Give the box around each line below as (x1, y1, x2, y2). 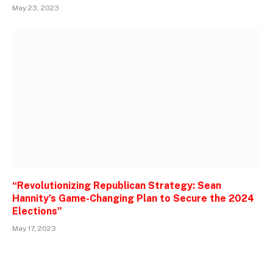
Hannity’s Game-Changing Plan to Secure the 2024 (12, 192, 254, 204)
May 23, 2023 (12, 4, 59, 13)
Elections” (12, 205, 62, 217)
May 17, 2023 (12, 224, 56, 233)
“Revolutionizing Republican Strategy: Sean (12, 179, 221, 191)
